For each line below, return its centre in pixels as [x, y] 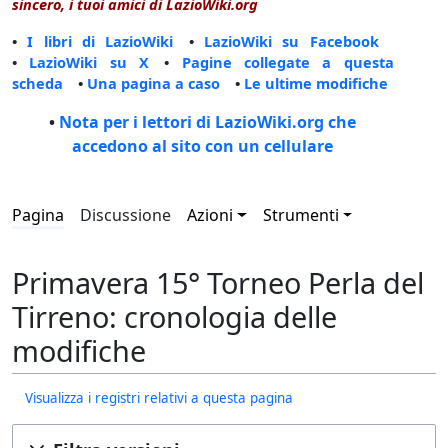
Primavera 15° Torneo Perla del [218, 282]
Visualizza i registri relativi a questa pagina [159, 397]
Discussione [125, 215]
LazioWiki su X [89, 62]
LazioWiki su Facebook [291, 41]
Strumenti [300, 215]
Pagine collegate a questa [287, 62]
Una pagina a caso [153, 83]
